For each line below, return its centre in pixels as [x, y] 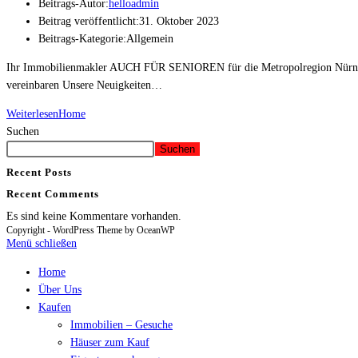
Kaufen [55, 307]
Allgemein [150, 39]
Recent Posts [39, 172]
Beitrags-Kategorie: [82, 39]
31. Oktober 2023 [179, 21]
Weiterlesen [32, 114]
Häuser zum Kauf [110, 342]
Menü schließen [42, 243]
